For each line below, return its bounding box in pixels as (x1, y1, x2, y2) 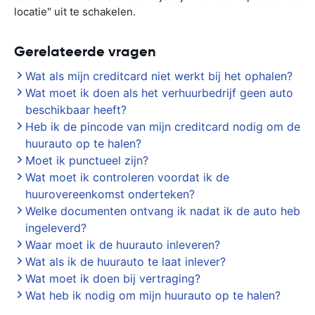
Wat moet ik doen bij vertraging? (25, 271, 200, 285)
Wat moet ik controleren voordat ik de (25, 170, 229, 184)
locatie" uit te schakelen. (14, 5, 136, 18)
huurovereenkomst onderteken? (25, 187, 195, 201)
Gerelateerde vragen (14, 42, 156, 60)
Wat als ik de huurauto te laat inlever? (25, 255, 226, 269)
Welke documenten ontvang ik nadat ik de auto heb (25, 204, 300, 218)
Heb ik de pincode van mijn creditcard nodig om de (25, 120, 300, 134)
